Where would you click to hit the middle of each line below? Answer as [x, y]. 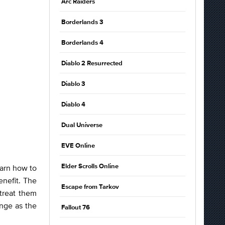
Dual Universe [82, 125]
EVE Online [78, 146]
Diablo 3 [73, 84]
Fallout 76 [76, 208]
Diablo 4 [73, 105]
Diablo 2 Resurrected [92, 64]
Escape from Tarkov [90, 187]
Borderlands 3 [82, 22]
